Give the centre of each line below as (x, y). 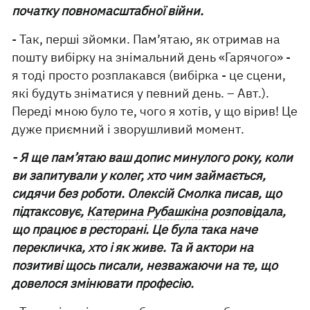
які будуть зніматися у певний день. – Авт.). (141, 93)
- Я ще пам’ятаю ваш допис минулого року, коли (153, 157)
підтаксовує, (49, 211)
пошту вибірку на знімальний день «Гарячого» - (152, 57)
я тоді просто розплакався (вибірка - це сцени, (149, 75)
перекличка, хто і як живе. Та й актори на (133, 247)
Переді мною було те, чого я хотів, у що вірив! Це (155, 111)
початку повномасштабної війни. (108, 10)
